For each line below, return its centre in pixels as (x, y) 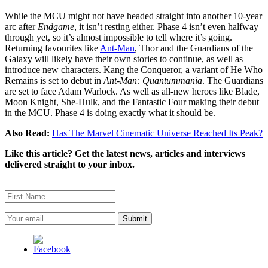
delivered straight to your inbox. (70, 165)
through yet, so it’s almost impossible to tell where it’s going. (118, 38)
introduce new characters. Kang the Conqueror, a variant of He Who (134, 70)
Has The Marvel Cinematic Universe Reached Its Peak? (157, 133)
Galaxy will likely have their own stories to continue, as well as (124, 59)
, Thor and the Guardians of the (194, 48)
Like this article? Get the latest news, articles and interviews (125, 154)
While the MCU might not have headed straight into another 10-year (133, 16)
